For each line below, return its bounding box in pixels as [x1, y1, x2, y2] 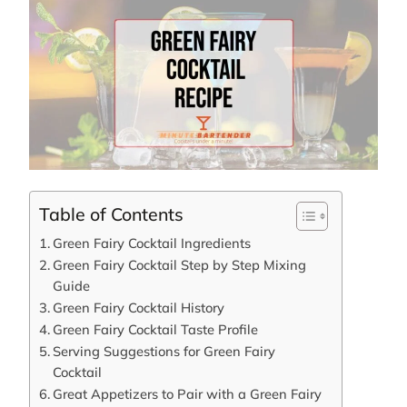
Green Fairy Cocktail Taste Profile [52, 320, 258, 338]
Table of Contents [39, 202, 184, 225]
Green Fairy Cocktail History [52, 298, 224, 316]
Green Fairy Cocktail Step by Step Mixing [52, 255, 306, 273]
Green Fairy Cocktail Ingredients [52, 233, 251, 252]
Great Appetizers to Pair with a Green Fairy [52, 384, 322, 402]
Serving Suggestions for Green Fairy [52, 342, 275, 360]
